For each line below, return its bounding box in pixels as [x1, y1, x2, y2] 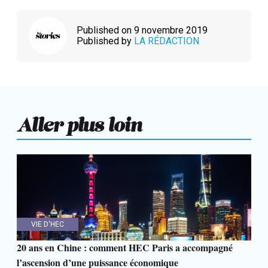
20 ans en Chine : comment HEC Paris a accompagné [17, 240, 233, 254]
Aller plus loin [17, 115, 141, 126]
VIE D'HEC [31, 220, 64, 229]
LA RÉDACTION [134, 35, 199, 47]
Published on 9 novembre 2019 [77, 24, 208, 36]
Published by [77, 35, 134, 47]
